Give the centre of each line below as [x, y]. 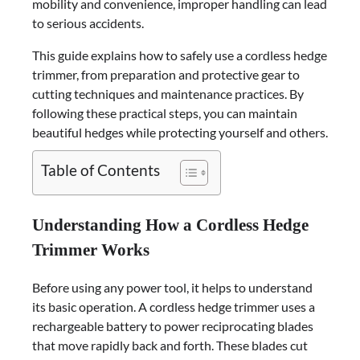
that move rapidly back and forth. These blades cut [170, 346]
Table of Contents [100, 170]
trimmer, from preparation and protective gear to [166, 74]
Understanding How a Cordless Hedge [170, 224]
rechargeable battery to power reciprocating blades [173, 326]
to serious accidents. [88, 22]
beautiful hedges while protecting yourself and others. [180, 132]
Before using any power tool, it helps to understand [172, 288]
